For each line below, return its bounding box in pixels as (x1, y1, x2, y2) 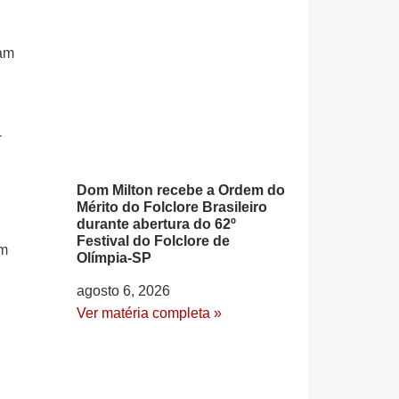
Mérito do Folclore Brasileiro (77, 199, 267, 215)
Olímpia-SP (77, 249, 151, 265)
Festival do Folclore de (77, 232, 230, 248)
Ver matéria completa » (77, 305, 222, 321)
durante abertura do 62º (77, 216, 236, 232)
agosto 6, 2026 (77, 282, 170, 298)
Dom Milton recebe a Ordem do (77, 182, 285, 198)
